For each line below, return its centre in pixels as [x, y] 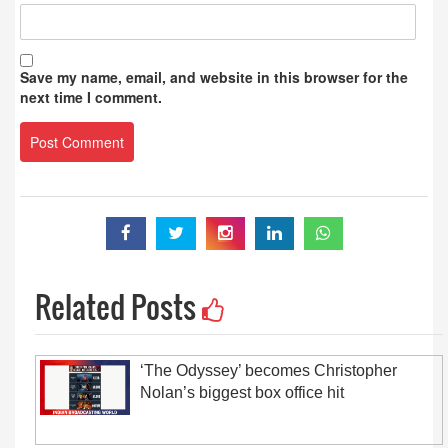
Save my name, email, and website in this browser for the [214, 77]
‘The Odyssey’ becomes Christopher [268, 370]
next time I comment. [91, 97]
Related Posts [118, 306]
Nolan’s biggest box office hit [242, 392]
